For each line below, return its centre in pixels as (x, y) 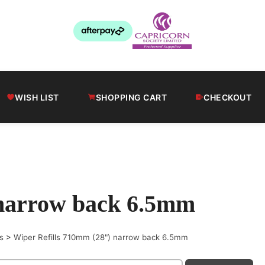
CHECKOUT (227, 97)
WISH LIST (37, 97)
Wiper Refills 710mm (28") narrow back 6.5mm (101, 237)
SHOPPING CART (131, 97)
